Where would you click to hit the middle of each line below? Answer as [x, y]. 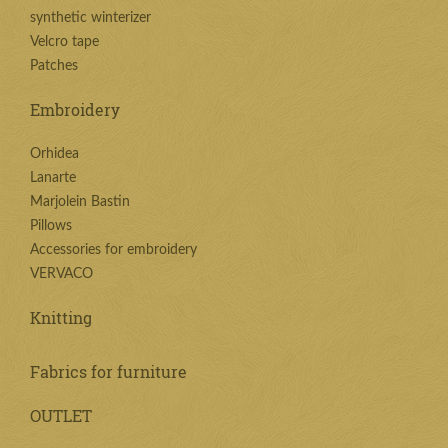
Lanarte [53, 178]
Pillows [51, 226]
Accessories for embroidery [113, 250]
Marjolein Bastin [80, 202]
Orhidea [54, 154]
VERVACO [61, 274]
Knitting [61, 317]
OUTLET [61, 415]
